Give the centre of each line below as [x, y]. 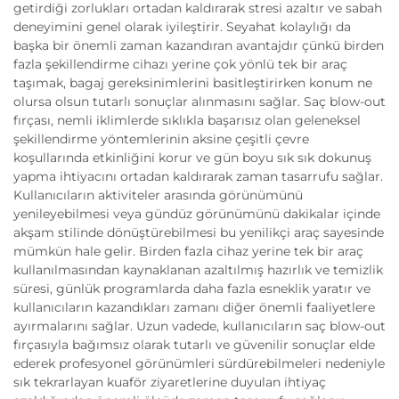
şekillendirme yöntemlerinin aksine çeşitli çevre [161, 139]
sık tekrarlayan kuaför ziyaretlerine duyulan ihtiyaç [170, 383]
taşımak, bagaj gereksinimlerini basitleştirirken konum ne [193, 83]
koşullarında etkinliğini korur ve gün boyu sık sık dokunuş [192, 158]
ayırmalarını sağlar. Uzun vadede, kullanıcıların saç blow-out [199, 326]
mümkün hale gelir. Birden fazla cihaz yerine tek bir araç [188, 252]
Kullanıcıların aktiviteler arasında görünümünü [158, 195]
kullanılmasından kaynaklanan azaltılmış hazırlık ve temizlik [198, 270]
